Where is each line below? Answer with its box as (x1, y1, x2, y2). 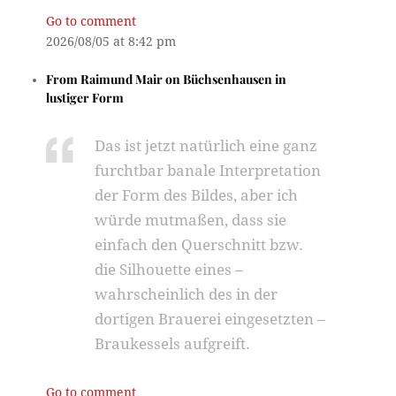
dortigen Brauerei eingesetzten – (95, 310, 326, 328)
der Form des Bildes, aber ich (95, 187, 299, 204)
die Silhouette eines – (95, 261, 244, 278)
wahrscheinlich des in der (95, 286, 278, 303)
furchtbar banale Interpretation (95, 162, 322, 179)
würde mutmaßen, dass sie (95, 211, 287, 229)
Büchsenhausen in (183, 71, 287, 88)
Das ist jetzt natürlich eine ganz (95, 137, 318, 155)
